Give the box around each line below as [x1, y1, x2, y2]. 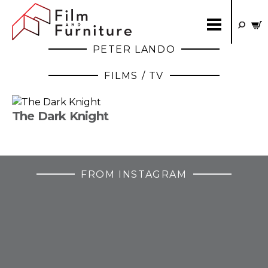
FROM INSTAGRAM [81, 169, 187, 180]
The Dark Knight [12, 109, 108, 123]
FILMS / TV [104, 70, 164, 81]
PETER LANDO [92, 44, 176, 55]
